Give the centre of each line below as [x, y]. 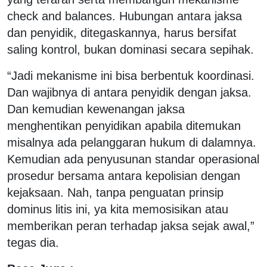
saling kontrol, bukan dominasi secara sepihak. [131, 49]
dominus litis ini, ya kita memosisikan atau [118, 209]
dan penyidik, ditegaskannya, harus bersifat [122, 32]
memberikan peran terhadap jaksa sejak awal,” [131, 226]
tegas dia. [33, 242]
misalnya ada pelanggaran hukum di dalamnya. [132, 142]
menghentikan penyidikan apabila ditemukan [124, 125]
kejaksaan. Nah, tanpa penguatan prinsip [115, 192]
